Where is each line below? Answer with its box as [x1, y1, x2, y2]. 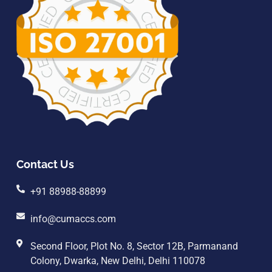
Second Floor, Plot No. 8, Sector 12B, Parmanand [30, 240, 238, 253]
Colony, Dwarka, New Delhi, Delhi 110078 [30, 255, 205, 267]
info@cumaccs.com [30, 213, 116, 225]
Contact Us [16, 158, 74, 171]
